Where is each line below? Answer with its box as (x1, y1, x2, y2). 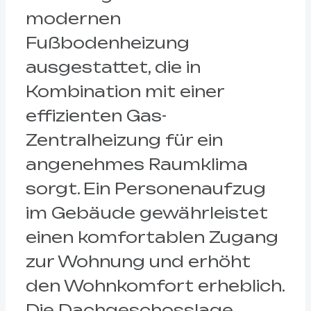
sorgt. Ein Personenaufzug (25, 179, 266, 199)
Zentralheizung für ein (25, 131, 223, 150)
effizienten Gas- (25, 106, 167, 126)
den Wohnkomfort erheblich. (25, 276, 285, 296)
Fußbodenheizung (25, 33, 190, 53)
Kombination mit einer (25, 82, 224, 101)
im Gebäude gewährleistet (25, 203, 268, 223)
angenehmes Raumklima (25, 155, 248, 174)
